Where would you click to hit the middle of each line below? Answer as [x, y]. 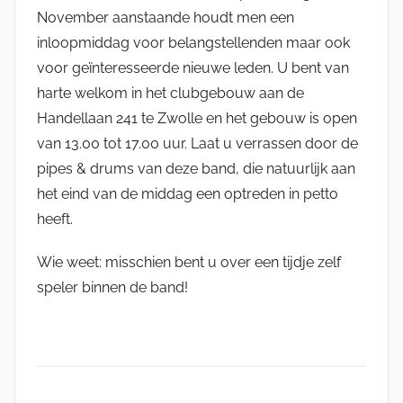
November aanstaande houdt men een [166, 17]
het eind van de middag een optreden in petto [188, 193]
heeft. [55, 219]
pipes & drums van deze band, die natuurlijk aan [196, 168]
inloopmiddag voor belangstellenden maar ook [193, 42]
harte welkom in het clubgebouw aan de [170, 93]
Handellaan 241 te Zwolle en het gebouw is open [197, 118]
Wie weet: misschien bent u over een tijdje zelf [189, 262]
